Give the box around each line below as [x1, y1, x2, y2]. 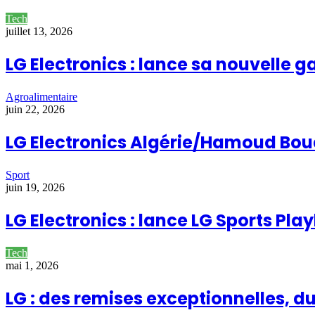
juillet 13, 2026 [6, 25, 72, 38]
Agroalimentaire [6, 91, 77, 103]
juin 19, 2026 [6, 181, 65, 194]
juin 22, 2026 [6, 103, 65, 116]
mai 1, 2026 [6, 259, 58, 271]
